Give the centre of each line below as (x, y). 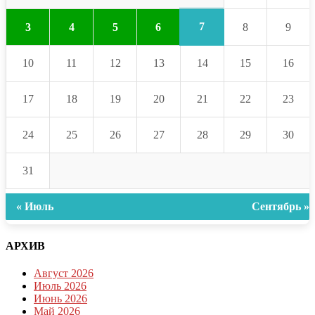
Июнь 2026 (60, 298)
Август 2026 (64, 273)
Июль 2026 (60, 285)
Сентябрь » (281, 207)
